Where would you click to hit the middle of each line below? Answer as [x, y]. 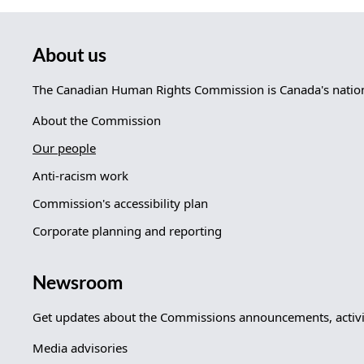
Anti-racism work [80, 175]
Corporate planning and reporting [127, 230]
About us [69, 54]
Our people [64, 147]
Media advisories [80, 347]
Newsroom [78, 282]
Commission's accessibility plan [120, 203]
